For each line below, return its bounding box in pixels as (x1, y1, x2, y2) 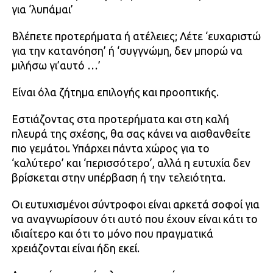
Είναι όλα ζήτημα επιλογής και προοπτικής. (11, 87, 219, 99)
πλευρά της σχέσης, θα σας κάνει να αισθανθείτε (11, 128, 250, 140)
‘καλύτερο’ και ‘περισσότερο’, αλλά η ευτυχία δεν (11, 157, 250, 169)
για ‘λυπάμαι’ (11, 4, 73, 16)
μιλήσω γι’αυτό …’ (11, 60, 101, 72)
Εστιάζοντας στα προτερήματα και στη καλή (11, 113, 229, 126)
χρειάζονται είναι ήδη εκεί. (11, 243, 140, 255)
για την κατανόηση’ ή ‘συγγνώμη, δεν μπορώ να (11, 45, 243, 57)
